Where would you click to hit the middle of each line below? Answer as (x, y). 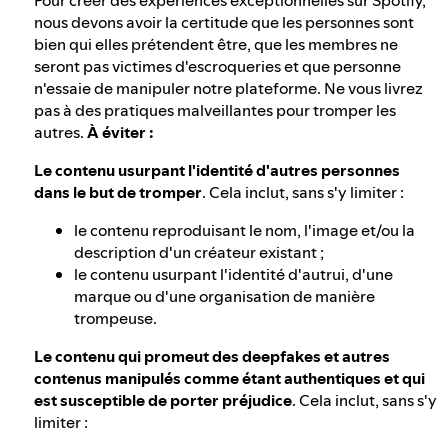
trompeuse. (115, 318)
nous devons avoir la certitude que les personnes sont (224, 22)
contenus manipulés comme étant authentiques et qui (229, 378)
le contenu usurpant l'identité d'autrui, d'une (233, 274)
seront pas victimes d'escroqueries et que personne (217, 66)
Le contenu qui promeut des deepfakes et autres (212, 356)
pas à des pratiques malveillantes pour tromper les (215, 110)
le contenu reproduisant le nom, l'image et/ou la (244, 230)
